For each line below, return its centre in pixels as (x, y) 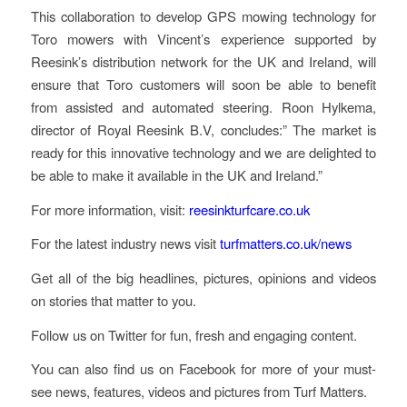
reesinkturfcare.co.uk (249, 209)
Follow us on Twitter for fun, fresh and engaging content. (194, 334)
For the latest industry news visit (125, 243)
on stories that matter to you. (113, 300)
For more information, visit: (109, 209)
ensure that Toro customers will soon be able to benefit (203, 84)
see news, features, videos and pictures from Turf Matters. (199, 392)
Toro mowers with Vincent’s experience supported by (203, 38)
